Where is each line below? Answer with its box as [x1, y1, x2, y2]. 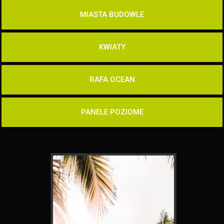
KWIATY [98, 42, 125, 51]
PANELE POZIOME [80, 107, 143, 116]
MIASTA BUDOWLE [80, 10, 144, 19]
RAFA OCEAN [89, 75, 135, 84]
